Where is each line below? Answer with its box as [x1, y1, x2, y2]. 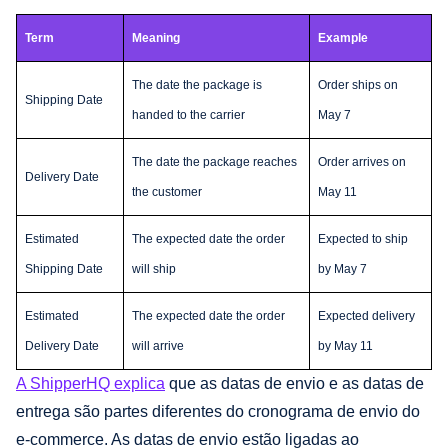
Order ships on [318, 77, 398, 92]
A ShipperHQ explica [16, 374, 165, 392]
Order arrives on [318, 154, 406, 169]
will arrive [132, 338, 184, 353]
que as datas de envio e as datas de [165, 374, 424, 392]
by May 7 [318, 261, 367, 276]
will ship [132, 261, 176, 276]
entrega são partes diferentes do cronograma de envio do [16, 402, 420, 420]
